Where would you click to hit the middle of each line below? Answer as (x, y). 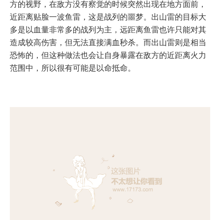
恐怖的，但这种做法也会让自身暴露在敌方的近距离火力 (108, 55)
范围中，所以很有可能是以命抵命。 (73, 68)
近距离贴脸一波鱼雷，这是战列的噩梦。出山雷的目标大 (108, 17)
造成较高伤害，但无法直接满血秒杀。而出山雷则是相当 (108, 42)
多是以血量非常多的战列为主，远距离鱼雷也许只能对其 (108, 29)
